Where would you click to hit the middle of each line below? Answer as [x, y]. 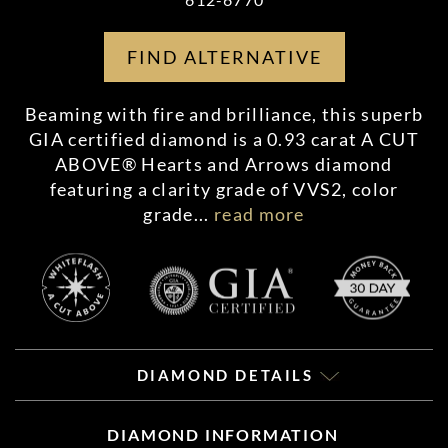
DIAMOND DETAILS [228, 375]
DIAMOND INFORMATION [223, 434]
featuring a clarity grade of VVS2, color [224, 189]
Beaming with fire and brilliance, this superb [224, 114]
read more [259, 214]
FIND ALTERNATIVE [224, 57]
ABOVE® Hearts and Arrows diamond [224, 164]
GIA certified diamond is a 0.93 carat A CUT [224, 139]
